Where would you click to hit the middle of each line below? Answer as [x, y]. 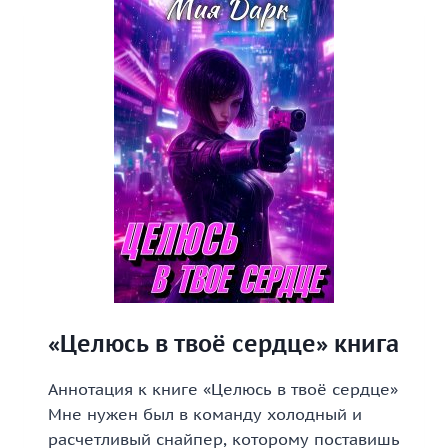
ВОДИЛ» [188, 43]
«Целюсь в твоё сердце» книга [223, 343]
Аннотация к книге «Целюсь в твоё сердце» [223, 389]
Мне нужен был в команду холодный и [205, 414]
